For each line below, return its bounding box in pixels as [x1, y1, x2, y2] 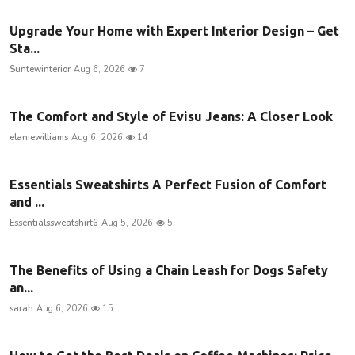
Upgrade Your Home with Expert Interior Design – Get [10, 23, 339, 38]
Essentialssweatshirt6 [10, 216, 98, 229]
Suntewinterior [10, 63, 71, 75]
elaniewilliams [10, 131, 68, 143]
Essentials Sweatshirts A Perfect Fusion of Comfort [10, 177, 326, 192]
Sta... [10, 40, 40, 55]
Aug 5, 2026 [101, 216, 153, 229]
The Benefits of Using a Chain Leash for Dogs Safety [10, 262, 328, 277]
